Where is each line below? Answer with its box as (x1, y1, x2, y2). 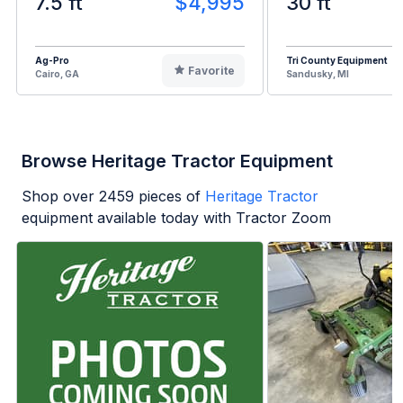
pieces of (134, 186, 201, 205)
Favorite (187, 63, 235, 77)
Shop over (22, 186, 99, 205)
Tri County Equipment (286, 54, 388, 66)
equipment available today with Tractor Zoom (22, 208, 331, 227)
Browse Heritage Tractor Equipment (22, 149, 333, 172)
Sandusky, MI (286, 67, 349, 79)
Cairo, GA (35, 67, 79, 79)
